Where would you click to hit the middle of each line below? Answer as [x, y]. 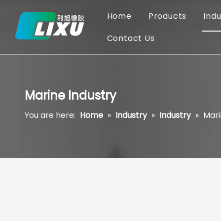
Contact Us [131, 38]
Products [167, 16]
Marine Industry [71, 95]
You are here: [50, 115]
